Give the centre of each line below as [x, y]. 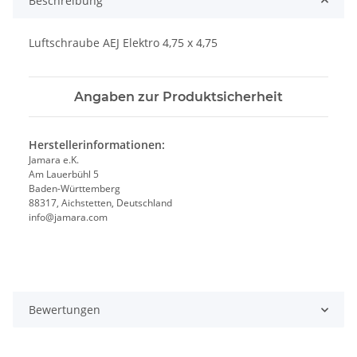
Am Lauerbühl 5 [64, 175]
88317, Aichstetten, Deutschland [102, 203]
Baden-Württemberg [75, 189]
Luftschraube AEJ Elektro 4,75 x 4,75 [123, 43]
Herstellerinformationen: [97, 145]
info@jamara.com [68, 218]
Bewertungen [65, 310]
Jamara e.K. [54, 160]
